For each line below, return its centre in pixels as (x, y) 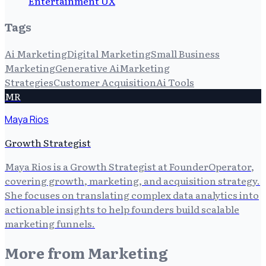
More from (46, 253)
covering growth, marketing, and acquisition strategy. (132, 181)
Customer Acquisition (105, 82)
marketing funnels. (50, 224)
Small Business (185, 54)
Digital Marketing (109, 54)
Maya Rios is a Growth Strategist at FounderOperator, (129, 167)
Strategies (29, 82)
